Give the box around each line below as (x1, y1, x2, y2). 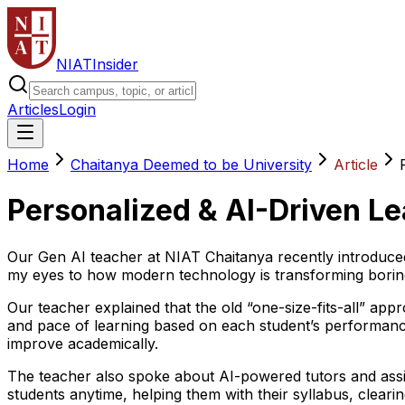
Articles (7, 100, 59, 118)
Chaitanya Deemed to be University (71, 155, 312, 174)
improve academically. (7, 334, 158, 353)
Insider (92, 55, 138, 73)
